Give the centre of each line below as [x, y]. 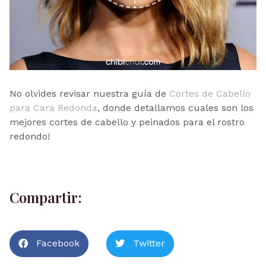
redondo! [30, 136]
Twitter [149, 243]
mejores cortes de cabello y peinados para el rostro [127, 122]
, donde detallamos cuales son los [175, 107]
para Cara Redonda [53, 107]
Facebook [58, 243]
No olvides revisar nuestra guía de [89, 93]
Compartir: [46, 197]
